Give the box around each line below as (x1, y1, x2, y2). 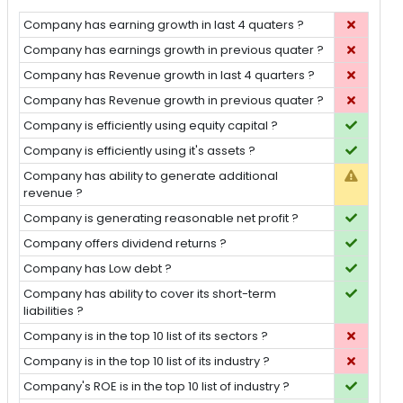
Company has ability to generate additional (23, 167, 279, 185)
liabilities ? (23, 302, 85, 320)
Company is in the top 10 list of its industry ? (23, 353, 271, 371)
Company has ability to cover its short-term (23, 285, 277, 303)
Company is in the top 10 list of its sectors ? (23, 327, 269, 345)
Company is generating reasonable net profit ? (23, 210, 300, 228)
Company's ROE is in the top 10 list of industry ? (23, 378, 291, 396)
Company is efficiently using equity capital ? (23, 117, 279, 135)
